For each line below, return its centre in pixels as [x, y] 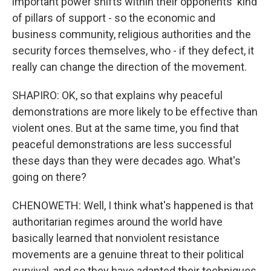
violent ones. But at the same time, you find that [126, 128]
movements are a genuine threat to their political [128, 254]
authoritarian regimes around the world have [117, 222]
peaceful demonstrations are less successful [122, 144]
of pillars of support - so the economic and [114, 18]
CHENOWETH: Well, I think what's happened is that [133, 205]
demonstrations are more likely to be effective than [135, 112]
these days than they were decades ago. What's [126, 161]
